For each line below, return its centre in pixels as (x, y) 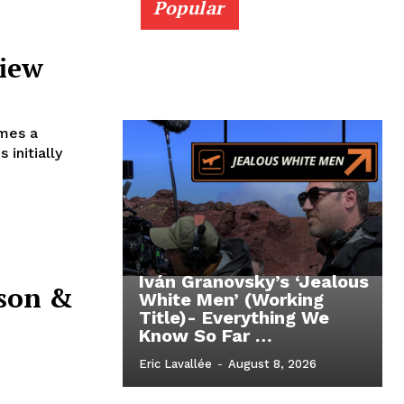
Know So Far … (206, 336)
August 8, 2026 (272, 364)
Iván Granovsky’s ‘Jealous (254, 282)
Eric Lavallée (175, 364)
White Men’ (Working (231, 300)
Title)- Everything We (234, 318)
